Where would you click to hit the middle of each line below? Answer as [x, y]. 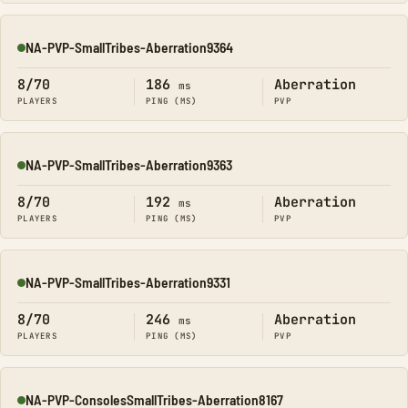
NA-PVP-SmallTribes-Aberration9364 [129, 47]
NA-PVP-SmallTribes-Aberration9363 [129, 164]
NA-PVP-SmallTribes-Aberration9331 [128, 282]
